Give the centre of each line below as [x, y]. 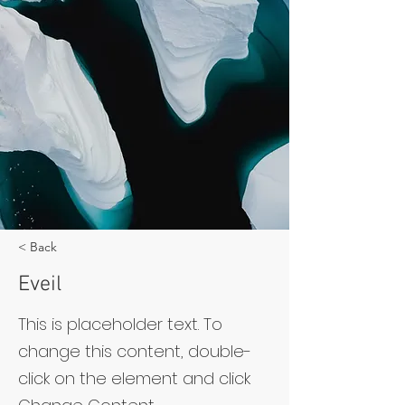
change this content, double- [135, 351]
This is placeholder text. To [120, 324]
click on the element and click [134, 378]
